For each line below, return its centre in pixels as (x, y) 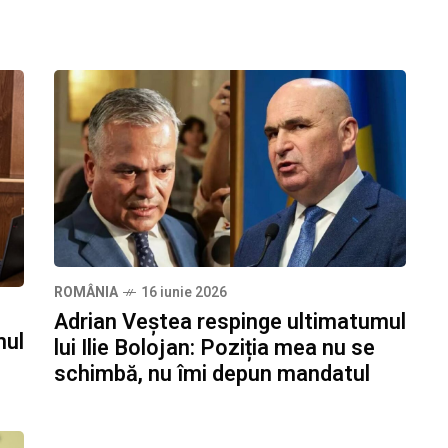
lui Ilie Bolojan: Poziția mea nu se (214, 348)
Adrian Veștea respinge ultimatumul (230, 322)
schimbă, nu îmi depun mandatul (212, 374)
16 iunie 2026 (184, 293)
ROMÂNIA (86, 293)
